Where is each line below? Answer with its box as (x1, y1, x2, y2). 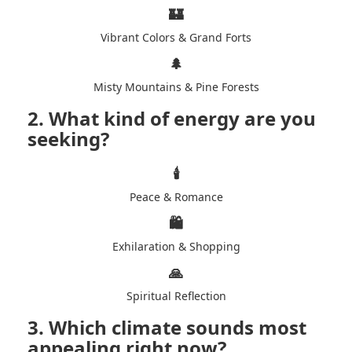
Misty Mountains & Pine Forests (93, 79, 259, 95)
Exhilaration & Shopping (112, 239, 240, 255)
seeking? (27, 126, 109, 152)
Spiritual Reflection (126, 288, 226, 304)
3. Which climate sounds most (27, 314, 306, 341)
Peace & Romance (129, 189, 223, 205)
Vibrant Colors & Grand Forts (101, 30, 251, 46)
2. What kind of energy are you (27, 105, 316, 132)
